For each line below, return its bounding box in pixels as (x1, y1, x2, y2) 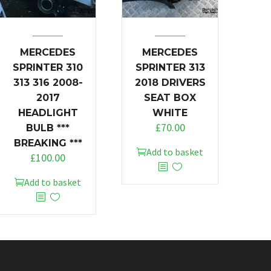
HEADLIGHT (18, 106, 78, 119)
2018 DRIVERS (134, 76, 206, 88)
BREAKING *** (13, 137, 82, 149)
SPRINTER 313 (135, 61, 205, 73)
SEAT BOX (144, 91, 196, 103)
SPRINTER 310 (13, 61, 83, 73)
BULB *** (26, 122, 70, 134)
